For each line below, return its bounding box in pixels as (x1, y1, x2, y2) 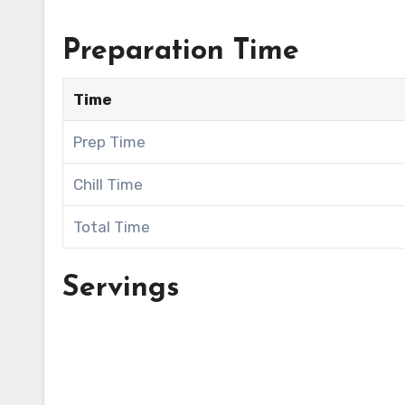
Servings (62, 274, 179, 304)
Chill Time (73, 175, 144, 194)
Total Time (73, 218, 151, 237)
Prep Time (73, 133, 146, 152)
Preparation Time (62, 37, 299, 67)
